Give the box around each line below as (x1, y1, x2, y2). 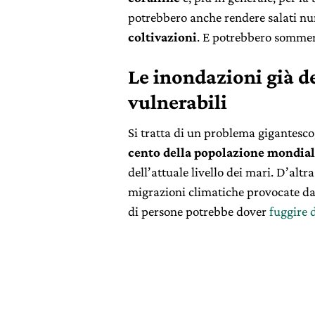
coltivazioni (128, 29, 197, 44)
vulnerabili (128, 89, 227, 113)
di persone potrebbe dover (128, 203, 269, 219)
